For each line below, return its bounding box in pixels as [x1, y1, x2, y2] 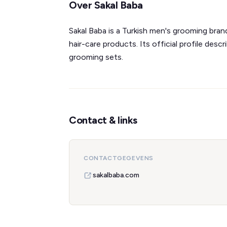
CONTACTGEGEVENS [84, 155, 154, 162]
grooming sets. [69, 52, 123, 62]
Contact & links [69, 114, 137, 126]
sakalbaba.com [93, 171, 139, 179]
